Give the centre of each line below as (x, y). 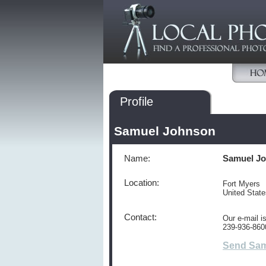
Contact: (140, 217)
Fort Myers (241, 184)
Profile (137, 102)
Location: (142, 183)
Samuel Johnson (165, 131)
